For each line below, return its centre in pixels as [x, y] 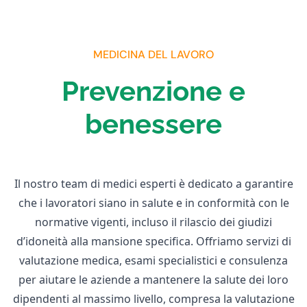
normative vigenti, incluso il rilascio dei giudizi [153, 222]
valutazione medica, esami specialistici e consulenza [153, 261]
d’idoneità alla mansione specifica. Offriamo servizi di [153, 242]
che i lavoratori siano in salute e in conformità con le [153, 203]
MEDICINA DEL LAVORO [153, 55]
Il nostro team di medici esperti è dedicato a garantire [153, 184]
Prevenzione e [153, 91]
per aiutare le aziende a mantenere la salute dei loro [153, 280]
